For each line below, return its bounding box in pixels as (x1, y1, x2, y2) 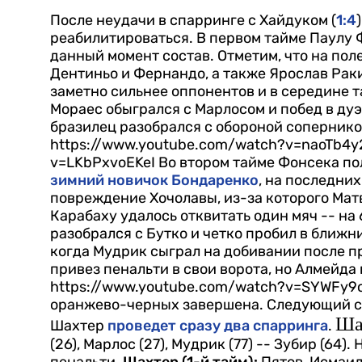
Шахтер (50, 317, 107, 335)
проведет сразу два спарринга (107, 317, 328, 335)
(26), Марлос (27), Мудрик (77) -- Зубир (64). (50, 335, 351, 354)
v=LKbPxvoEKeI (50, 154, 158, 172)
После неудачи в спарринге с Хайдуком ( (50, 11, 336, 30)
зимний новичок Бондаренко (50, 171, 259, 190)
